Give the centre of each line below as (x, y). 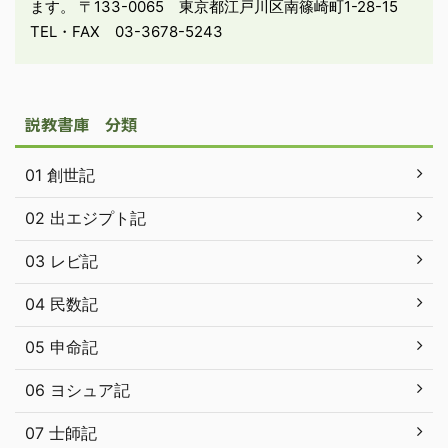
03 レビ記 (61, 260)
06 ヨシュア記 (77, 389)
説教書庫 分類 (81, 123)
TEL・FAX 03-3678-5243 (126, 31)
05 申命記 (61, 346)
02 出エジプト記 (85, 217)
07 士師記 (61, 432)
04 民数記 (61, 303)
